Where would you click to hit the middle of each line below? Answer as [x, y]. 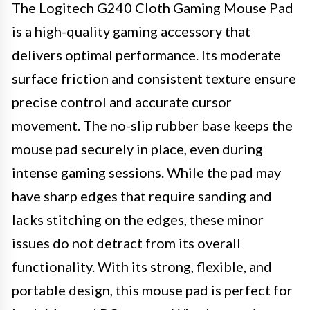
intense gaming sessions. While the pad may [146, 172]
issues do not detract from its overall [126, 243]
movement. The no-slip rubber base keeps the [152, 125]
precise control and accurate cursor [122, 102]
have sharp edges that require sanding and [142, 196]
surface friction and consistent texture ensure [154, 78]
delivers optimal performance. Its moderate [146, 55]
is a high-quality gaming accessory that [131, 31]
